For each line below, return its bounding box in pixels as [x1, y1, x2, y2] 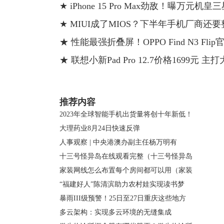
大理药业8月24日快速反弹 [59, 124, 140, 132]
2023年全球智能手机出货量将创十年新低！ [59, 110, 192, 118]
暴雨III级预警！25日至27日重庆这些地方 [59, 194, 186, 202]
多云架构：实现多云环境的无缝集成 [59, 208, 171, 216]
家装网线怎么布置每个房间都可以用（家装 [59, 166, 192, 174]
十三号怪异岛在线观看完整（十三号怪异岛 [59, 152, 192, 160]
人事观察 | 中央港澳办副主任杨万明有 [59, 138, 177, 146]
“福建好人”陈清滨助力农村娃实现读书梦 [59, 180, 184, 188]
